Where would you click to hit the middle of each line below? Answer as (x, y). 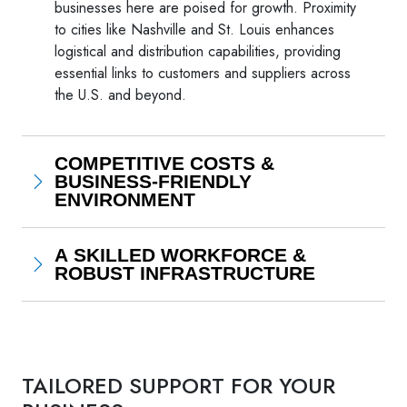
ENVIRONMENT (125, 199)
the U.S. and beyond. (120, 94)
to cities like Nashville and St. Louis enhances (194, 29)
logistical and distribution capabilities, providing (198, 51)
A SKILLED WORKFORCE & (180, 254)
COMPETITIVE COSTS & (164, 163)
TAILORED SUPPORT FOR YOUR (179, 385)
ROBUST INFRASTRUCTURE (185, 273)
